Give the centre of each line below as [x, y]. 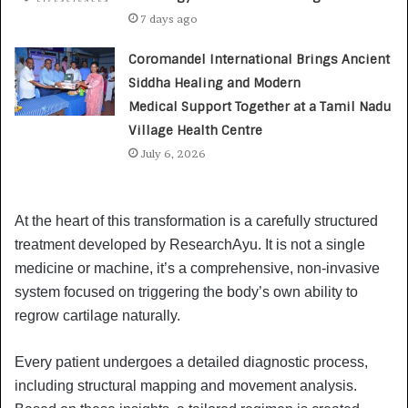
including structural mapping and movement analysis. [186, 385]
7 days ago [169, 18]
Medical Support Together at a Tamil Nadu [260, 106]
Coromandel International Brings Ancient [260, 59]
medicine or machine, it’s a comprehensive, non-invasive [197, 268]
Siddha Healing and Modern [215, 82]
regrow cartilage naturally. [97, 315]
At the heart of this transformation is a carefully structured [196, 220]
